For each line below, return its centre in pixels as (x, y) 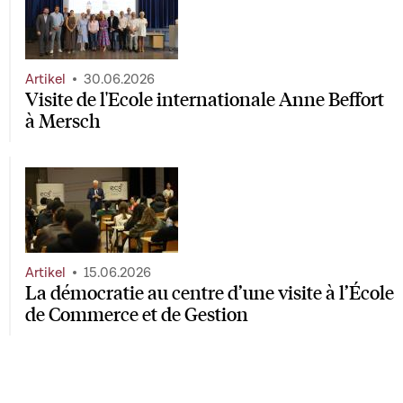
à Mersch (63, 120)
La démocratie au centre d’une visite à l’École (210, 292)
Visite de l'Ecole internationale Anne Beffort (205, 98)
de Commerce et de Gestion (137, 314)
